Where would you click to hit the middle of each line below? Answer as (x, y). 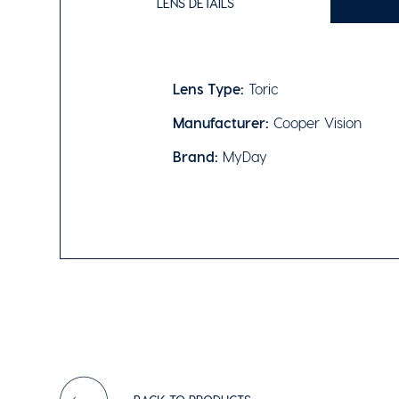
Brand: (198, 156)
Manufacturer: (224, 122)
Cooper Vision (318, 122)
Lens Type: (209, 88)
